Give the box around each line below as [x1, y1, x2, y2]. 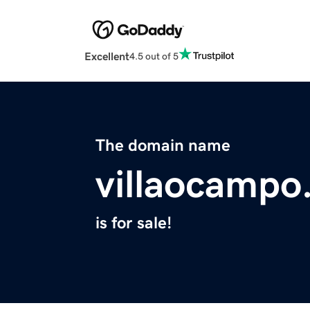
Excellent [84, 51, 129, 62]
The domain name [95, 137, 230, 154]
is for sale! [95, 215, 172, 232]
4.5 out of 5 [129, 51, 179, 61]
